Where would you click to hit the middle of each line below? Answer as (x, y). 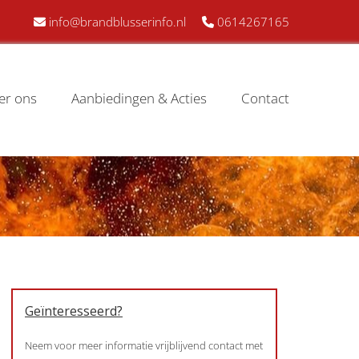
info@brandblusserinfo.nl (117, 22)
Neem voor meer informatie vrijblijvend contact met (144, 346)
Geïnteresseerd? (74, 311)
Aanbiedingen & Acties (139, 99)
